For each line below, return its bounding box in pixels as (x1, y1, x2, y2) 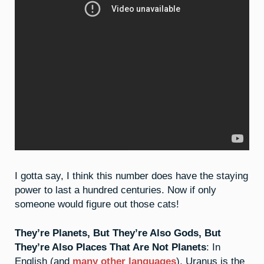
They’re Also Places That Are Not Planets (15, 241, 206, 252)
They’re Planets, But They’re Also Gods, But (15, 227, 221, 238)
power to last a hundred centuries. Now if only (15, 184, 216, 195)
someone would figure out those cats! (15, 198, 179, 209)
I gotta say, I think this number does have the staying (15, 170, 248, 181)
